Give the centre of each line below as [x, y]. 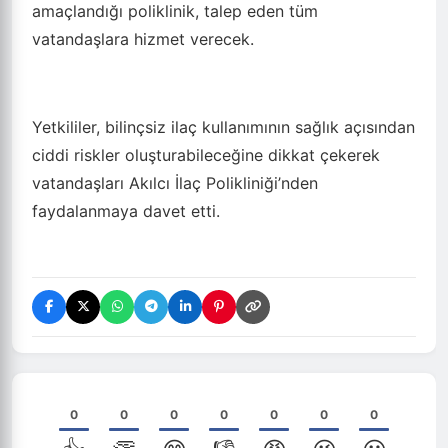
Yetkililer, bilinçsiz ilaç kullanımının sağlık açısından [223, 126]
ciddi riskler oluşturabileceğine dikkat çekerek [206, 154]
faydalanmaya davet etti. [126, 210]
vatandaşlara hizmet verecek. [143, 38]
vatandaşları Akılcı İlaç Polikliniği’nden [175, 182]
